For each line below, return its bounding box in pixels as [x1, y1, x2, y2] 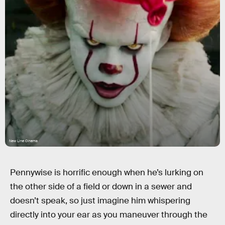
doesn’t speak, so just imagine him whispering [10, 195, 190, 206]
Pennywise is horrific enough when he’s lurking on [10, 167, 203, 178]
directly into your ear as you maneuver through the [10, 209, 207, 220]
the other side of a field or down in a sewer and [10, 181, 192, 192]
